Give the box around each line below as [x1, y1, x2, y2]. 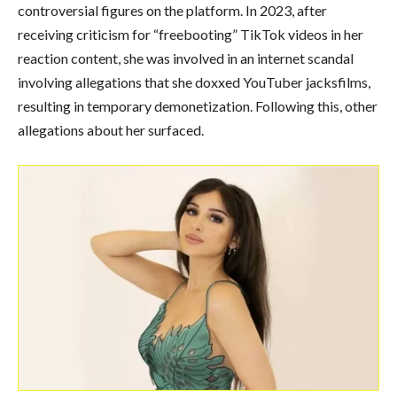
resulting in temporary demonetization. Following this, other [18, 97, 378, 114]
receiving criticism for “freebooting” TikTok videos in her [18, 25, 363, 43]
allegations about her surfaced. [18, 121, 204, 138]
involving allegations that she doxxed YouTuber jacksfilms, [18, 73, 370, 90]
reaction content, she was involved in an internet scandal [18, 49, 354, 66]
